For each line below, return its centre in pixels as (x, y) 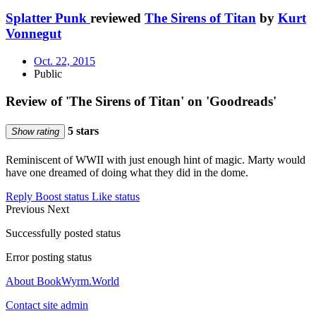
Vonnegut (34, 34)
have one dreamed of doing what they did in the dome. (127, 173)
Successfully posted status (63, 233)
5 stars (82, 131)
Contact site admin (47, 305)
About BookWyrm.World (62, 281)
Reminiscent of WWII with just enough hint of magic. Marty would (156, 160)
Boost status (62, 197)
